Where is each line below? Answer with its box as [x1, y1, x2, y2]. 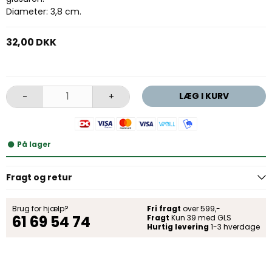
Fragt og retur [6, 171, 72, 183]
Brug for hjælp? [12, 203, 69, 214]
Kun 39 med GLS [169, 212, 231, 223]
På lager [17, 138, 52, 149]
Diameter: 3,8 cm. [6, 5, 81, 18]
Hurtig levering [147, 221, 209, 232]
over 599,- [181, 203, 220, 214]
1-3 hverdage [209, 221, 260, 232]
